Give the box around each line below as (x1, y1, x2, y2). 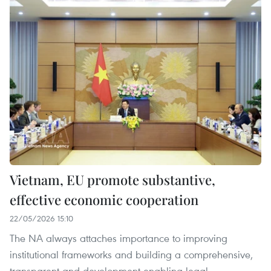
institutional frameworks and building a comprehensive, (10, 247, 253, 262)
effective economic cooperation (10, 191, 198, 209)
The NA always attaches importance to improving (10, 231, 227, 246)
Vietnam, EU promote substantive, (10, 171, 215, 189)
